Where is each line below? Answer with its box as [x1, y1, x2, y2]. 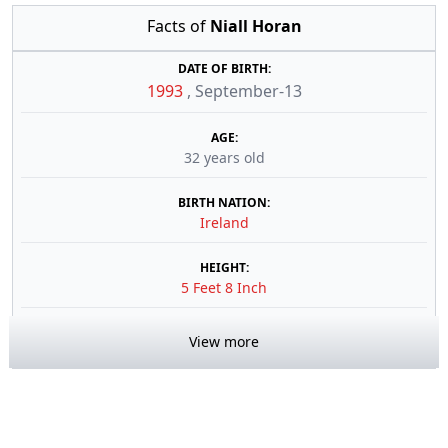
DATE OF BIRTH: [177, 60, 271, 77]
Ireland [199, 213, 249, 232]
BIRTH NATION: [178, 194, 270, 211]
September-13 [194, 80, 302, 102]
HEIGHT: [199, 259, 249, 276]
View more [189, 332, 259, 351]
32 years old [183, 148, 265, 167]
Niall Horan [209, 15, 302, 37]
